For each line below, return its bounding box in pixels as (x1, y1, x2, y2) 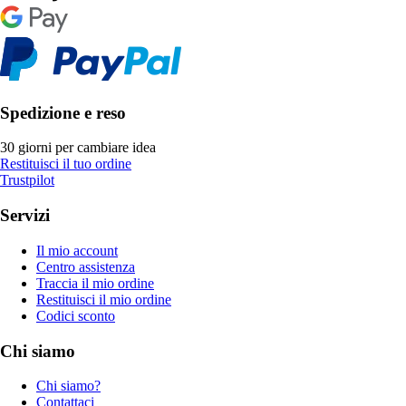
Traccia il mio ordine (36, 275, 154, 291)
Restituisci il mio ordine (36, 291, 171, 307)
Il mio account (36, 242, 118, 258)
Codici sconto (36, 307, 115, 324)
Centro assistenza (36, 258, 135, 275)
